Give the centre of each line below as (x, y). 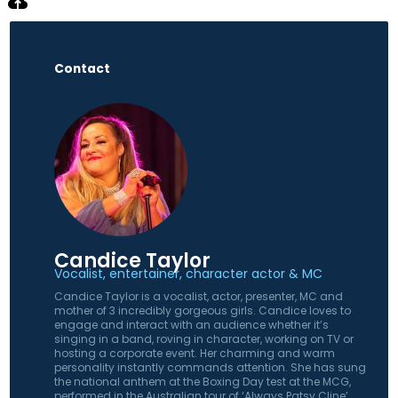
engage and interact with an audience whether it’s (191, 324)
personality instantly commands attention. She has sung (210, 367)
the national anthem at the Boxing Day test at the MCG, (203, 381)
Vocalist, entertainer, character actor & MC (188, 273)
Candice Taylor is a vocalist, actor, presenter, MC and (199, 296)
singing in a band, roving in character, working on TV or (204, 338)
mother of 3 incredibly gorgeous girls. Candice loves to (203, 310)
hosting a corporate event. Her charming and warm (195, 353)
